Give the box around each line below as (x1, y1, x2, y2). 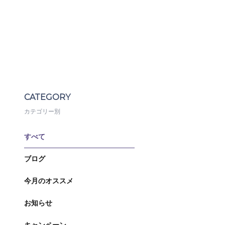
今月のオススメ (24, 177, 73, 185)
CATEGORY (24, 92, 70, 102)
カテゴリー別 (24, 108, 60, 115)
